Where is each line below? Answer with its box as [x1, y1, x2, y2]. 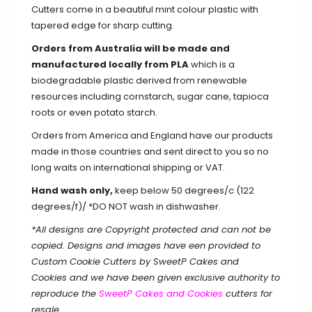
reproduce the [31, 287, 96, 301]
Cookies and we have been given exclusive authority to [31, 271, 280, 285]
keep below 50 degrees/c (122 [113, 184, 254, 198]
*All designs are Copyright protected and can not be [31, 223, 271, 237]
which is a [191, 58, 235, 72]
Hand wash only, [31, 184, 113, 198]
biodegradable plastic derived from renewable [31, 74, 247, 88]
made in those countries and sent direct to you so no [31, 145, 269, 159]
